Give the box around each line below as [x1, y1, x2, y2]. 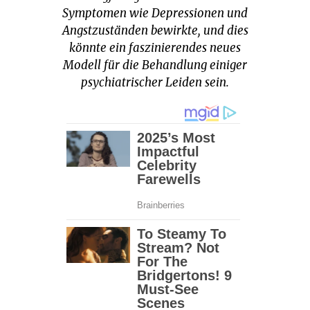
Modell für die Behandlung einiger [63, 57, 247, 73]
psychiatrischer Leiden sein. [81, 75, 229, 91]
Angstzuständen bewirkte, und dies [62, 23, 248, 39]
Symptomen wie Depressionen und [62, 6, 248, 21]
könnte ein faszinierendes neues [69, 40, 241, 56]
